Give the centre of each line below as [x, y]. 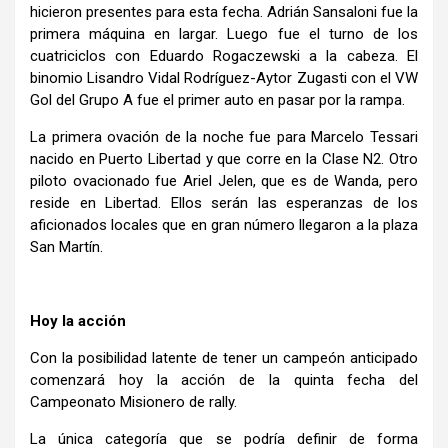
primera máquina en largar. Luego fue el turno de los [224, 33]
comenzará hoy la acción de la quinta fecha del [224, 379]
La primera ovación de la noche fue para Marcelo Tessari [224, 136]
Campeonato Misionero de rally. [133, 401]
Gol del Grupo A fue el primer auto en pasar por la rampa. [217, 99]
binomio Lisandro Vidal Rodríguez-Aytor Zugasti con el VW [224, 77]
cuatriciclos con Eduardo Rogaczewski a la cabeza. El [224, 55]
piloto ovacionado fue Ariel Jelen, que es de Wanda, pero [224, 180]
